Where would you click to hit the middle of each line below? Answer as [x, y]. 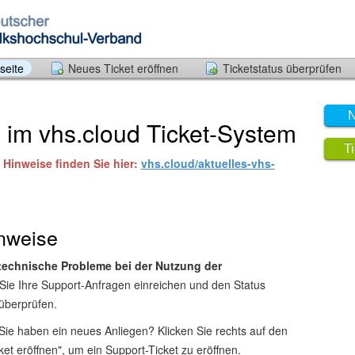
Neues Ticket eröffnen [123, 68]
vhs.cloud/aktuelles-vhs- [208, 163]
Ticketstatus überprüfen [282, 68]
